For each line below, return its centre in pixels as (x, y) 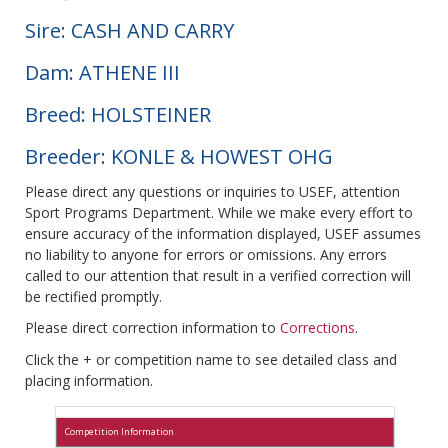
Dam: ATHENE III (102, 73)
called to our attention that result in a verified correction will (218, 276)
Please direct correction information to (152, 328)
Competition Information (119, 432)
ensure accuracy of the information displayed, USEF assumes (223, 234)
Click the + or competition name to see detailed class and (211, 360)
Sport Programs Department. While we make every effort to (219, 213)
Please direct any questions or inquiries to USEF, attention (212, 192)
